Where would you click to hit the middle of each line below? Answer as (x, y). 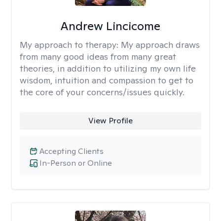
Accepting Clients (72, 151)
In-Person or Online (76, 163)
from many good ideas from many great (98, 56)
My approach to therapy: (70, 45)
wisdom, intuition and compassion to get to (107, 80)
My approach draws (160, 45)
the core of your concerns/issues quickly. (102, 92)
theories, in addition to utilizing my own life (108, 68)
